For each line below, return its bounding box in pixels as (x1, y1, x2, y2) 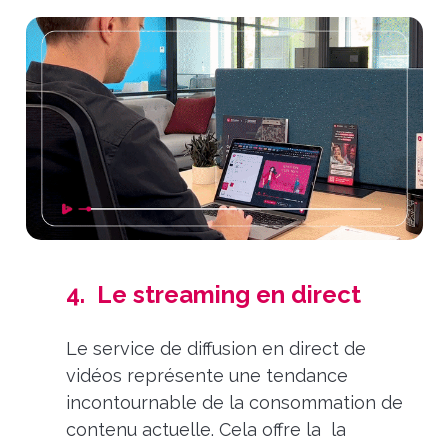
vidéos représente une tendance (65, 364, 348, 386)
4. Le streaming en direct (65, 280, 361, 310)
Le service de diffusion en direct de (65, 337, 366, 359)
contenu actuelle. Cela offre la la (65, 418, 346, 440)
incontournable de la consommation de (65, 391, 403, 413)
